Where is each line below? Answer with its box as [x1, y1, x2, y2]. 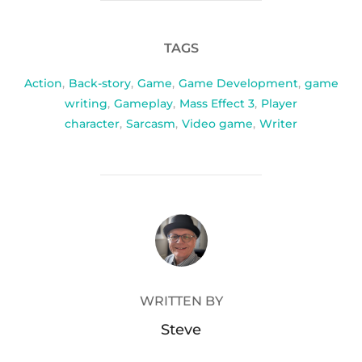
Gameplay [114, 96, 173, 112]
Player [261, 96, 297, 112]
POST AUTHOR [132, 215, 230, 231]
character [65, 116, 120, 132]
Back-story [68, 76, 131, 91]
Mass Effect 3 [179, 96, 255, 112]
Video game [182, 116, 253, 132]
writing [65, 96, 107, 112]
